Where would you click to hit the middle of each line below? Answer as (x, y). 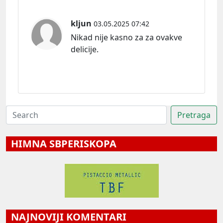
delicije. (85, 49)
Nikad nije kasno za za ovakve (126, 37)
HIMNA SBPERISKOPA (61, 143)
